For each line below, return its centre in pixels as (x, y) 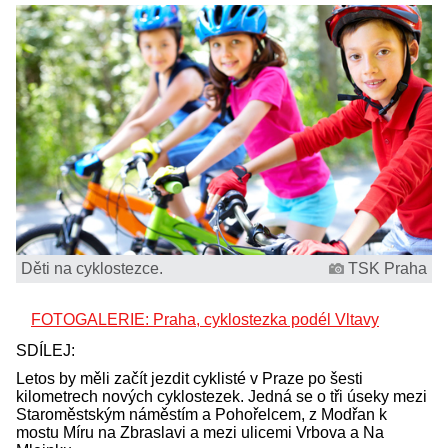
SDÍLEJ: (47, 350)
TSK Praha (387, 268)
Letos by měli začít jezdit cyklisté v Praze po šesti (189, 378)
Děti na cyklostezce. (92, 268)
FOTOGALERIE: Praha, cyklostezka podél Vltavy (205, 319)
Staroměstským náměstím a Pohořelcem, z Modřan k (201, 414)
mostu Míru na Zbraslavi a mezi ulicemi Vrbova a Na (200, 432)
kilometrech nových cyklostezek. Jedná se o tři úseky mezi (221, 396)
